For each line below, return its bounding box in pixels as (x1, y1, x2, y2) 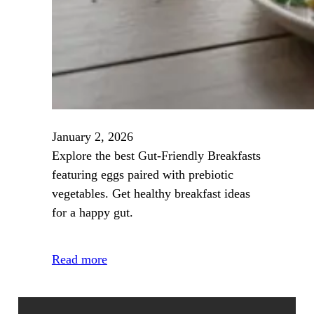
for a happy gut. (51, 205, 133, 219)
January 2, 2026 (51, 129, 133, 144)
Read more (51, 252, 107, 266)
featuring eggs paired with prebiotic (51, 167, 233, 182)
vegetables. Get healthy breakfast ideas (51, 186, 250, 200)
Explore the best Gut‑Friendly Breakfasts (51, 148, 261, 163)
